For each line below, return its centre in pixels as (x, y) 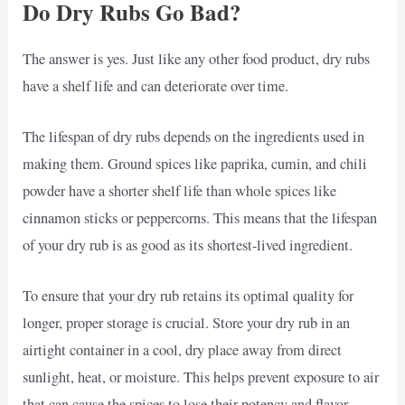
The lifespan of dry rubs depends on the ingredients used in (194, 137)
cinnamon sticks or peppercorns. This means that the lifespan (200, 218)
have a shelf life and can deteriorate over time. (156, 85)
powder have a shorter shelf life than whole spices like (180, 191)
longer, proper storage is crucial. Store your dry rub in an (187, 323)
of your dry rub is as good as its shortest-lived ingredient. (188, 245)
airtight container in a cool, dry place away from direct (183, 350)
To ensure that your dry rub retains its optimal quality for (188, 296)
